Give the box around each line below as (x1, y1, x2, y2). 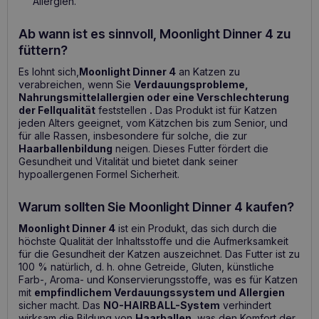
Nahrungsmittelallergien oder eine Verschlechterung (19, 90, 289, 103)
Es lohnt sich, (19, 65, 79, 78)
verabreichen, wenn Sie (19, 78, 134, 90)
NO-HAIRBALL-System (103, 298, 220, 311)
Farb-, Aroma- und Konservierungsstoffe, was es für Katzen (19, 273, 298, 286)
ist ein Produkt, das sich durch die (115, 221, 277, 234)
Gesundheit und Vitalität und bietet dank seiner (19, 155, 238, 167)
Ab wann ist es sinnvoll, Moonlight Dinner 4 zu (19, 26, 291, 41)
